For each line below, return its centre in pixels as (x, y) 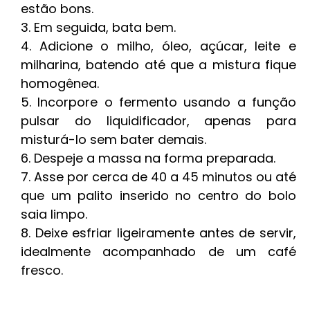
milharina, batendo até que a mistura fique (158, 65)
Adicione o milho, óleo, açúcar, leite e (168, 46)
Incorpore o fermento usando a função (167, 102)
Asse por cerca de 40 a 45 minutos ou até (165, 177)
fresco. (42, 270)
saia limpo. (54, 214)
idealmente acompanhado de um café (158, 252)
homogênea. (60, 83)
